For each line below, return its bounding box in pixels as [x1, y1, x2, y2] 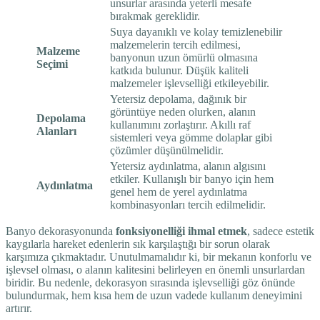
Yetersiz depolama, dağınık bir [110, 92, 246, 105]
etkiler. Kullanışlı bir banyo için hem [110, 172, 274, 185]
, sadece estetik [247, 224, 314, 237]
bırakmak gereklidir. [110, 9, 200, 22]
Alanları [36, 124, 76, 137]
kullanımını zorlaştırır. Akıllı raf [110, 118, 251, 131]
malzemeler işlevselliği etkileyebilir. [110, 76, 269, 89]
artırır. [6, 301, 32, 314]
